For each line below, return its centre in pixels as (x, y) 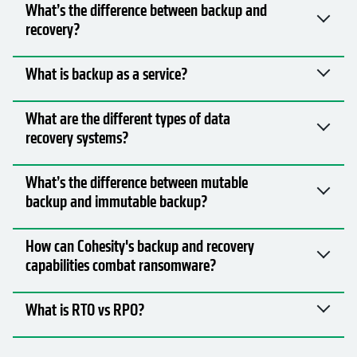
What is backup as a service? (107, 75)
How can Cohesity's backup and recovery (140, 247)
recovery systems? (77, 139)
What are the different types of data (128, 120)
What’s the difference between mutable (137, 183)
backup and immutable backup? (117, 202)
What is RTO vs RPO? (85, 311)
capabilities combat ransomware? (121, 266)
